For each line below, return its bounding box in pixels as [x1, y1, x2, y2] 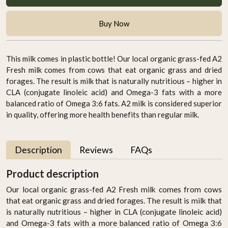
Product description [6, 167, 99, 180]
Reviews [79, 144, 113, 155]
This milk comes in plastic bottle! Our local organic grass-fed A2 [6, 53, 222, 63]
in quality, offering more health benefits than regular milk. [6, 109, 199, 119]
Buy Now [99, 18, 129, 28]
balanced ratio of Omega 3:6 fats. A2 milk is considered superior [6, 98, 222, 108]
